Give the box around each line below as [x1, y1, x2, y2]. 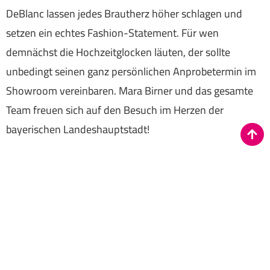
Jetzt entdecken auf [6, 175, 97, 196]
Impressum [140, 253, 178, 268]
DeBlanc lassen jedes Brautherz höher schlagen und [6, 4, 242, 24]
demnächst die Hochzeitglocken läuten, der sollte [6, 42, 230, 63]
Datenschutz [92, 253, 135, 268]
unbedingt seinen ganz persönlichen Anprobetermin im [6, 61, 256, 82]
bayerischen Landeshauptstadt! [6, 119, 149, 140]
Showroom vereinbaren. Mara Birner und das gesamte [6, 81, 253, 101]
